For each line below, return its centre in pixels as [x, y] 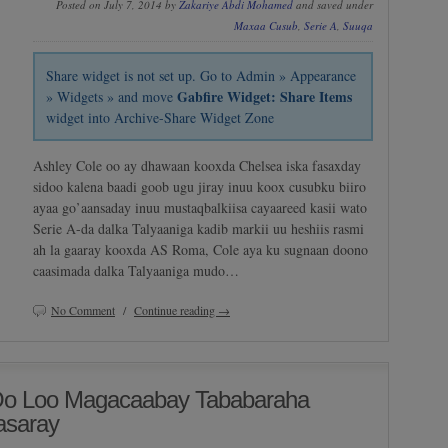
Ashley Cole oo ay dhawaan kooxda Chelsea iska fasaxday [197, 166]
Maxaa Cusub [266, 25]
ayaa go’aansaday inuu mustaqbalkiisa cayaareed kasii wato [200, 208]
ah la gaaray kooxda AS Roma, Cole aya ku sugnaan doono [200, 250]
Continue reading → [182, 310]
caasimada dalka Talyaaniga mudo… [136, 271]
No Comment [83, 310]
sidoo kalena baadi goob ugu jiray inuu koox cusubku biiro [199, 187]
